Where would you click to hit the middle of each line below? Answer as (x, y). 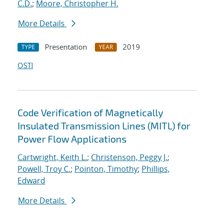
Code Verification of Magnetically (91, 113)
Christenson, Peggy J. (129, 157)
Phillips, (156, 169)
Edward (31, 181)
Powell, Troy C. (44, 169)
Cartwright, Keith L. (52, 157)
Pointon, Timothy (106, 169)
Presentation (66, 47)
